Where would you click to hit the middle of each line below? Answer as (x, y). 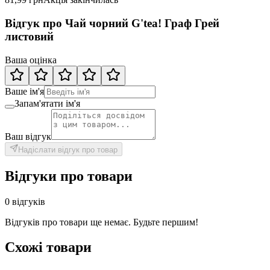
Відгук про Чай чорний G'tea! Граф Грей (112, 24)
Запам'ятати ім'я (47, 103)
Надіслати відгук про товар (68, 149)
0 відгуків (25, 201)
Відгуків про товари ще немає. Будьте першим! (102, 222)
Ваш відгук (28, 136)
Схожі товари (48, 247)
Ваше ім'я (24, 91)
